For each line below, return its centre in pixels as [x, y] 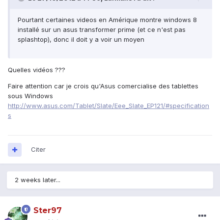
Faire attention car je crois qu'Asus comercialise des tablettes [103, 86]
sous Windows [30, 96]
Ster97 [48, 211]
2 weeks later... [38, 180]
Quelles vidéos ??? [37, 70]
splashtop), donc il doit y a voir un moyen [81, 40]
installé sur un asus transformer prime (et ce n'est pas [102, 30]
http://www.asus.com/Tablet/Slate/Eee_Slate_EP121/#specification [109, 106]
